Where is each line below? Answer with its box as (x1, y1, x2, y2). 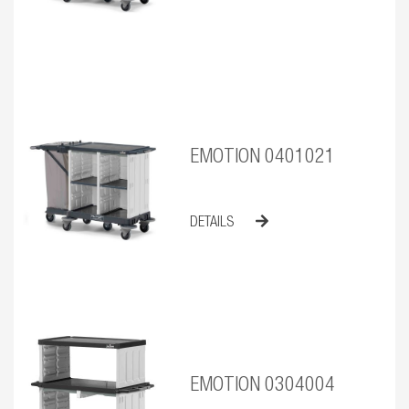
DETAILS (189, 215, 237, 231)
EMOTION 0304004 (189, 375, 335, 396)
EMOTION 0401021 (189, 147, 335, 168)
